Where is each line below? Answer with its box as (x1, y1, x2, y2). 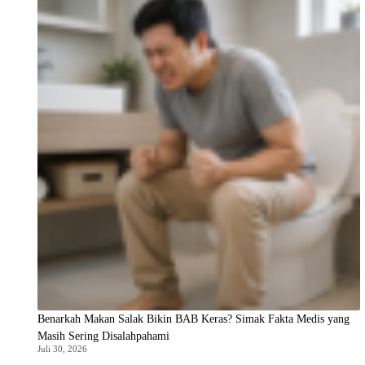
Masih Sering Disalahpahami (37, 330, 169, 343)
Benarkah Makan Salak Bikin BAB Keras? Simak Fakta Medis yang (37, 313, 350, 326)
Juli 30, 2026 (37, 344, 87, 354)
